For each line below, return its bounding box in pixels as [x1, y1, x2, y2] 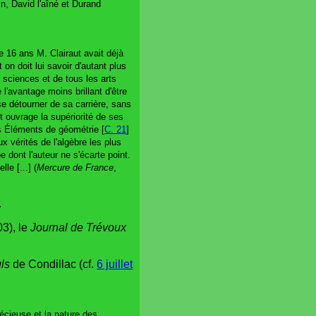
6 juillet [97, 257, 133, 270]
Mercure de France [37, 162, 114, 173]
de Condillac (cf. [10, 257, 97, 270]
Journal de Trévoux [30, 221, 126, 233]
